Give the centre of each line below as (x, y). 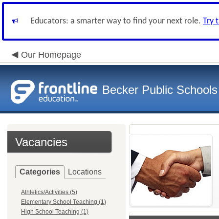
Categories (40, 172)
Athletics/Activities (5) (49, 192)
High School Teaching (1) (55, 212)
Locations (85, 172)
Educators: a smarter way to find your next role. (117, 21)
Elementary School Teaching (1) (64, 202)
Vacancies (41, 142)
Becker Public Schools (160, 90)
